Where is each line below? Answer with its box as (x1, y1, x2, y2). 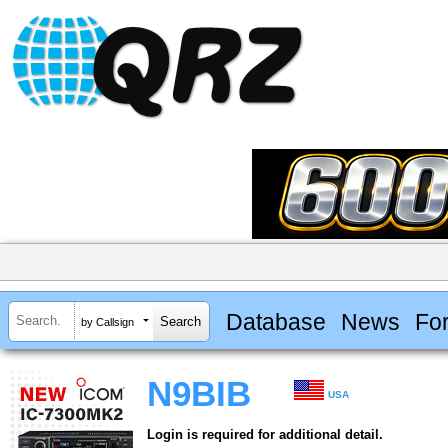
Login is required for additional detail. (147, 427, 383, 443)
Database (225, 308, 326, 335)
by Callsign (81, 315, 134, 328)
